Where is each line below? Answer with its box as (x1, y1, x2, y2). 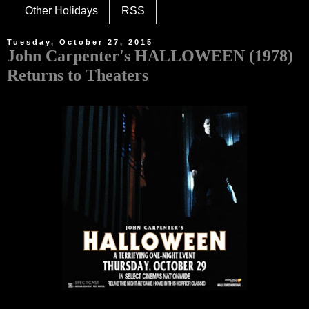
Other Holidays (25, 5, 98, 17)
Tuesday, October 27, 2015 (7, 38, 153, 47)
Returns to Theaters (7, 66, 148, 85)
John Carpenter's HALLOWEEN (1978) (7, 46, 293, 66)
